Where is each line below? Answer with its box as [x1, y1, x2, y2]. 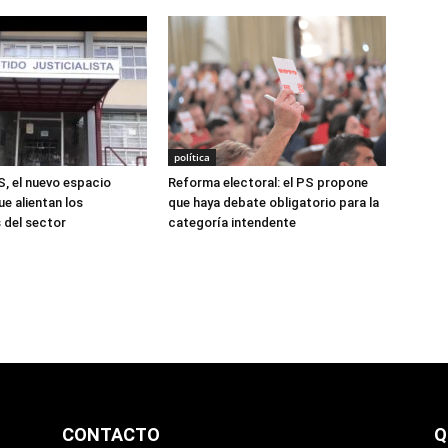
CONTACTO [62, 424, 160, 446]
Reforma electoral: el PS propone [168, 175, 368, 191]
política [174, 150, 210, 165]
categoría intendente [168, 215, 296, 231]
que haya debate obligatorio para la [168, 195, 379, 211]
